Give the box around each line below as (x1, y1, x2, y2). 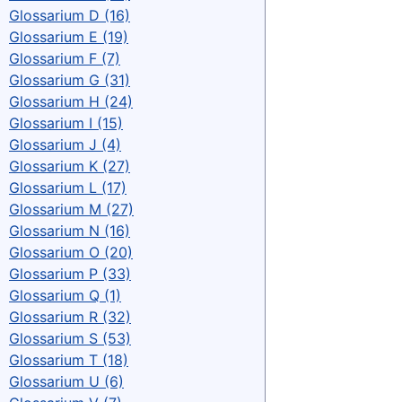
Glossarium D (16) (9, 5, 130, 24)
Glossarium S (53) (9, 328, 131, 347)
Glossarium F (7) (9, 48, 120, 67)
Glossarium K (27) (9, 156, 130, 175)
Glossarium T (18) (9, 350, 128, 369)
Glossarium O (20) (9, 242, 133, 261)
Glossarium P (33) (9, 264, 131, 283)
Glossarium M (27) (9, 199, 134, 218)
